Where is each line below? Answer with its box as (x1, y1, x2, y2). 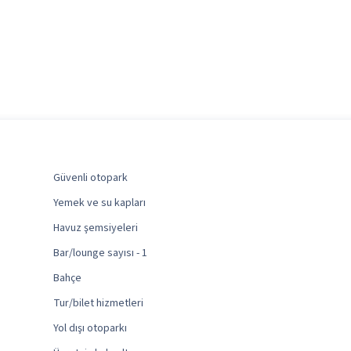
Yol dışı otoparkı (53, 320, 128, 337)
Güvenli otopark (53, 170, 128, 186)
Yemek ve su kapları (53, 195, 147, 212)
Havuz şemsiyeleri (53, 220, 139, 237)
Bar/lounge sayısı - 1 (53, 245, 148, 262)
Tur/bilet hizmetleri (53, 295, 144, 312)
